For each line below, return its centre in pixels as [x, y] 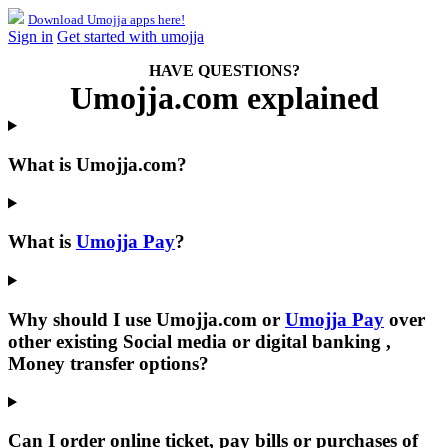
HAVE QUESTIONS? [224, 70]
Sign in [30, 36]
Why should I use [82, 319]
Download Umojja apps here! [106, 19]
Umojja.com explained [224, 98]
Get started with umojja [130, 36]
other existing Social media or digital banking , [199, 341]
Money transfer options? [108, 363]
